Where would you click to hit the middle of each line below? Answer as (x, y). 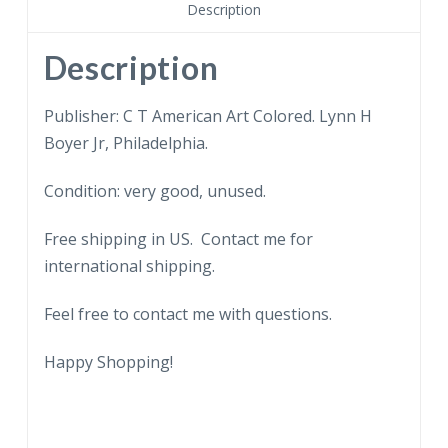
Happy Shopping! (108, 361)
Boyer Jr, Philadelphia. (125, 142)
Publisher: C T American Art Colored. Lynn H (207, 115)
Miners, (54, 84)
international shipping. (129, 265)
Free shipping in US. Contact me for (178, 238)
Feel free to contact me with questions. (187, 313)
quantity (56, 165)
